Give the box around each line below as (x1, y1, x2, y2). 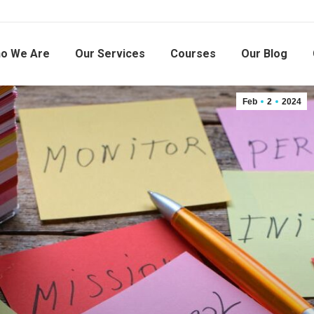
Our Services (75, 47, 145, 60)
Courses (170, 47, 216, 60)
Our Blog (241, 47, 287, 60)
